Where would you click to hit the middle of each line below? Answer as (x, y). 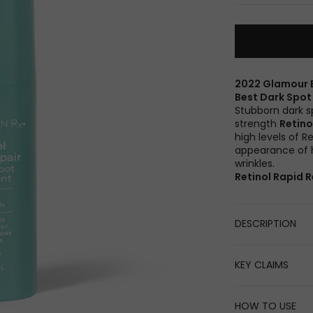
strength (257, 124)
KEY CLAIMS (262, 265)
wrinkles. (255, 164)
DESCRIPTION (265, 224)
